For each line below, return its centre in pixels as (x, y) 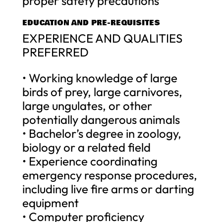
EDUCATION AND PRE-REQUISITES (91, 23)
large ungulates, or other (87, 105)
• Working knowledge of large (100, 78)
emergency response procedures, (110, 175)
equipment (50, 202)
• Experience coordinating (90, 161)
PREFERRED (55, 52)
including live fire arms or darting (108, 189)
